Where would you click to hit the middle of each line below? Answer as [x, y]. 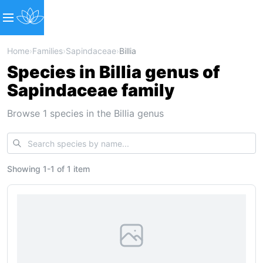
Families [48, 51]
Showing [25, 169]
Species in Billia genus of [114, 72]
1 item [78, 169]
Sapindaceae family [91, 90]
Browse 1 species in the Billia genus [85, 113]
